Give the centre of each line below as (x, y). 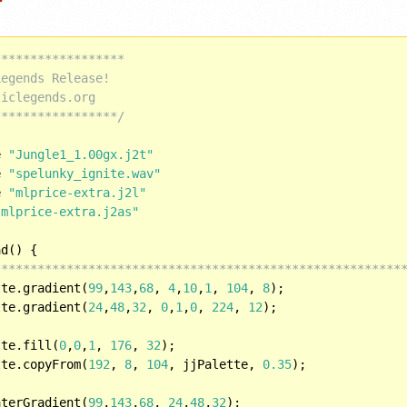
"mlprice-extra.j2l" (78, 192)
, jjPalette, (216, 364)
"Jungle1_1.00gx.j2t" (81, 154)
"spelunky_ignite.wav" (85, 173)
